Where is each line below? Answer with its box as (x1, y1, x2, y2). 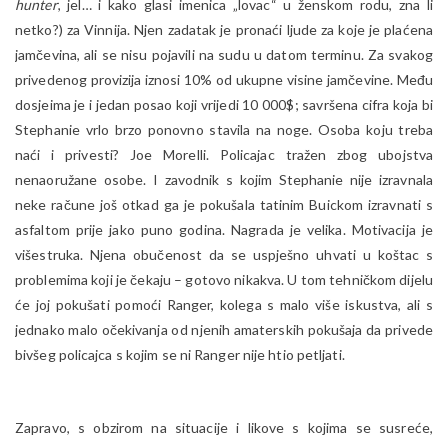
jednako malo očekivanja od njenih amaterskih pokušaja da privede (15, 321, 433, 339)
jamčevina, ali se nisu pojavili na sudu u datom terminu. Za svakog (15, 46, 433, 64)
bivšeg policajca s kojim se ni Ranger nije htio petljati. (15, 346, 345, 364)
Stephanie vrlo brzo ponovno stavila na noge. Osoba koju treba (15, 121, 433, 139)
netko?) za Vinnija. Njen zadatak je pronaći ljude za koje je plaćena (15, 21, 433, 39)
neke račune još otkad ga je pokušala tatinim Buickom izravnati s (15, 196, 433, 214)
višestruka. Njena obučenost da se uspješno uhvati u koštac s (15, 246, 433, 264)
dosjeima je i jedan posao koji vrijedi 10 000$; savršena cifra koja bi (15, 96, 433, 114)
